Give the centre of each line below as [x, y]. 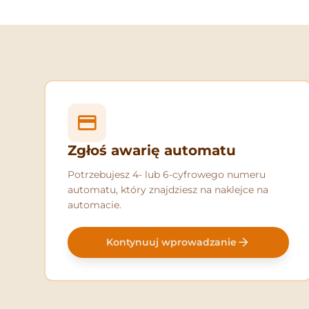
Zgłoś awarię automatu [152, 151]
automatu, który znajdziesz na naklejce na [168, 190]
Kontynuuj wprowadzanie [172, 242]
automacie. [94, 205]
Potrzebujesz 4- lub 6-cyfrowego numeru [167, 175]
